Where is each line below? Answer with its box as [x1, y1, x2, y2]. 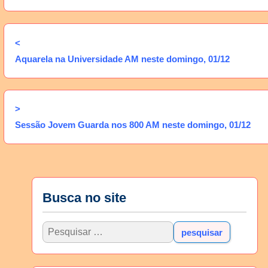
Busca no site [42, 190, 127, 206]
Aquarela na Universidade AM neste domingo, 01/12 [14, 53, 230, 64]
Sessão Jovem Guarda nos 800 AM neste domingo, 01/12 [14, 120, 251, 130]
